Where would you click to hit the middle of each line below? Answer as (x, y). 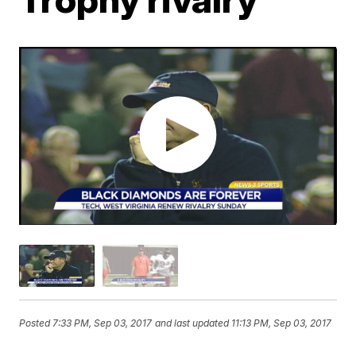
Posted (36, 323)
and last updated (192, 323)
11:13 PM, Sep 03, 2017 (282, 323)
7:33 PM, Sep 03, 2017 (103, 323)
